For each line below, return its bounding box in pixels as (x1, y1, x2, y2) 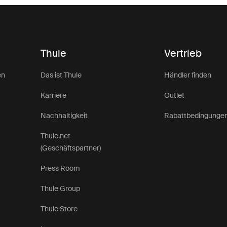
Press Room (41, 164, 81, 173)
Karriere (41, 91, 67, 100)
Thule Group (41, 184, 81, 194)
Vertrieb (164, 47, 202, 60)
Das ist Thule (41, 70, 82, 80)
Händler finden (164, 70, 212, 80)
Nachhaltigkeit (41, 111, 88, 121)
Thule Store (41, 204, 78, 214)
